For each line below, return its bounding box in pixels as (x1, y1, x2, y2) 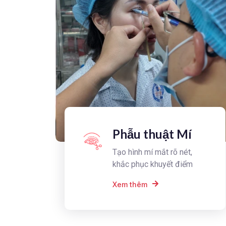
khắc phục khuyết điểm (112, 159, 193, 169)
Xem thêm (112, 180, 147, 189)
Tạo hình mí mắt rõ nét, (112, 147, 192, 157)
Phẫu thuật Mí (112, 126, 192, 141)
